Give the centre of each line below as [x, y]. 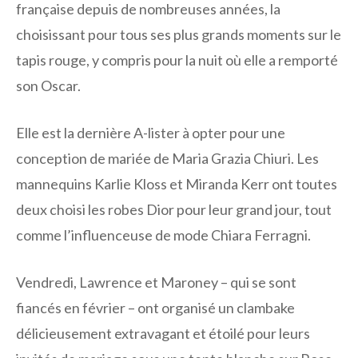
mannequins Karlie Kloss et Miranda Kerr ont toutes [177, 184]
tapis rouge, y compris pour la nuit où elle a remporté [177, 60]
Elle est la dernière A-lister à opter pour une [151, 133]
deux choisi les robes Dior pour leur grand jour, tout [174, 210]
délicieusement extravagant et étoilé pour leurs [163, 334]
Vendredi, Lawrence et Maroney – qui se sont [156, 282]
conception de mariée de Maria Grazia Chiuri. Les [167, 159]
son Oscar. [48, 86]
